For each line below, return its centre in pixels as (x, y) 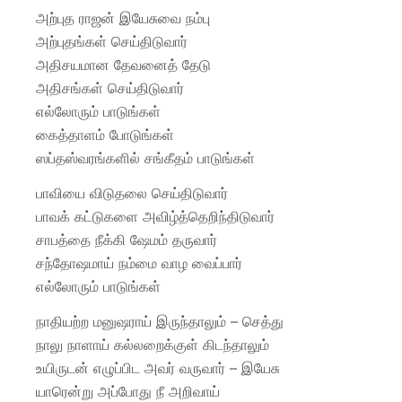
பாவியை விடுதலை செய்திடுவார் (132, 193)
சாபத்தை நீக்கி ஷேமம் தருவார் (127, 240)
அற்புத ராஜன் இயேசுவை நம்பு (123, 18)
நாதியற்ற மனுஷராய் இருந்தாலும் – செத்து (160, 322)
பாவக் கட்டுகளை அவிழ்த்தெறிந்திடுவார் (155, 217)
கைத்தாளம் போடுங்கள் (105, 135)
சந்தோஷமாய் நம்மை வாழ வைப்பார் (139, 263)
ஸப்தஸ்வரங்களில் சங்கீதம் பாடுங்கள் (145, 158)
